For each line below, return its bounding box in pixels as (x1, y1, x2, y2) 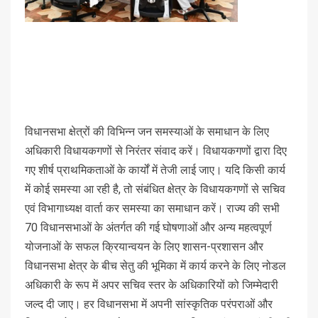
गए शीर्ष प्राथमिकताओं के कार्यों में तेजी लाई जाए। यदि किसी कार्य (25, 163, 285, 177)
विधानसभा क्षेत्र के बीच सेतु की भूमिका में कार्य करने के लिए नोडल (25, 258, 286, 273)
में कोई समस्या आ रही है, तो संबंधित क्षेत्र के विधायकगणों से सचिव (25, 182, 285, 196)
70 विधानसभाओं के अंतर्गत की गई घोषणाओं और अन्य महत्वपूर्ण (25, 220, 272, 234)
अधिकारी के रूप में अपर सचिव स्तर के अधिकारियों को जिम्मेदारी (25, 278, 278, 292)
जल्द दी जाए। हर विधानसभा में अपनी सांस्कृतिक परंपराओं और (25, 297, 273, 311)
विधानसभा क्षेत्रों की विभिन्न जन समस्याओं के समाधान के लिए (25, 124, 269, 138)
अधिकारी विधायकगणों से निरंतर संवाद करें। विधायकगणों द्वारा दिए (25, 143, 287, 158)
